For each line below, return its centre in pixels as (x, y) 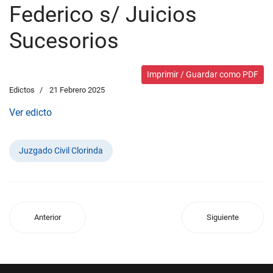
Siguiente (223, 217)
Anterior (48, 217)
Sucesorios (64, 41)
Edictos (22, 90)
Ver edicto (30, 112)
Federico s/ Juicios (103, 15)
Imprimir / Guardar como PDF (203, 74)
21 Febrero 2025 (77, 90)
